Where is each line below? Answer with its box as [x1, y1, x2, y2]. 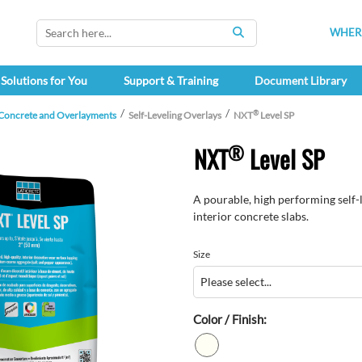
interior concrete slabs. [193, 209, 309, 224]
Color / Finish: [193, 311, 267, 326]
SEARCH [238, 33, 283, 48]
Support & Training [123, 74, 218, 88]
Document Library [254, 74, 347, 88]
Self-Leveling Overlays [128, 109, 221, 122]
